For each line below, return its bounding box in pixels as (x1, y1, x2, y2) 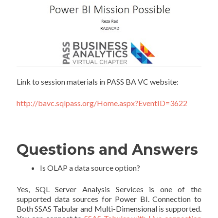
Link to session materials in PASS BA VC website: (17, 77, 179, 87)
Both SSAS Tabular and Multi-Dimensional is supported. (17, 204, 201, 214)
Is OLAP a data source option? (40, 163, 141, 173)
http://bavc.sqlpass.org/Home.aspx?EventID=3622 (17, 98, 188, 108)
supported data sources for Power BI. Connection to (17, 194, 201, 204)
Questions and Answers (17, 141, 199, 159)
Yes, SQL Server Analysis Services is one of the (17, 184, 201, 194)
